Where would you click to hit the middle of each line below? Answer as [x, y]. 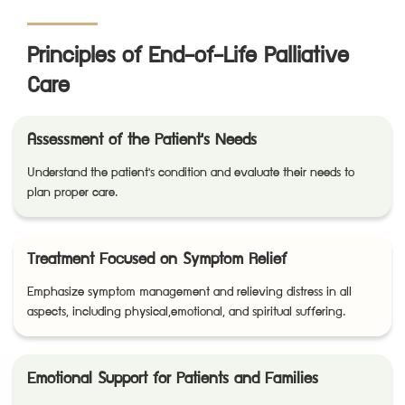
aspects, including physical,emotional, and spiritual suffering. [186, 312]
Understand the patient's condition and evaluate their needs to [191, 173]
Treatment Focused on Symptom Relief [157, 260]
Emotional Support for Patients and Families [173, 380]
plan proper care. [72, 193]
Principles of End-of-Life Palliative [188, 57]
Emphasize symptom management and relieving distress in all [189, 292]
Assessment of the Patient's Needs [142, 141]
